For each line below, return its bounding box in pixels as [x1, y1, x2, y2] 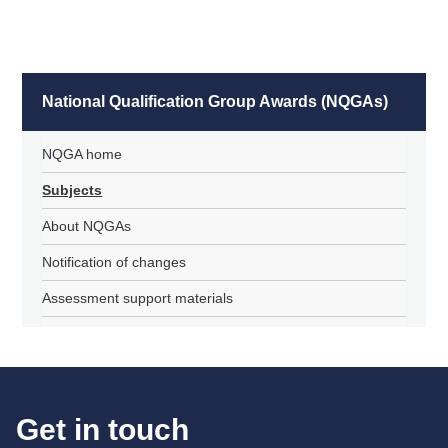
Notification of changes [42, 253, 187, 270]
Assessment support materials [42, 289, 234, 306]
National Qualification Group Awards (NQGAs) [42, 92, 389, 110]
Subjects [42, 181, 103, 198]
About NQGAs [42, 217, 132, 234]
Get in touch [16, 412, 189, 446]
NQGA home [42, 145, 123, 162]
